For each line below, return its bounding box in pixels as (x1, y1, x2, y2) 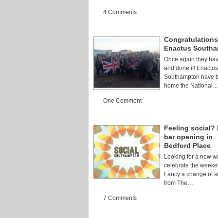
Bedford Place (164, 142, 211, 149)
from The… (164, 180, 193, 186)
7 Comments (103, 195, 137, 201)
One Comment (103, 97, 142, 104)
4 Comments (103, 9, 137, 16)
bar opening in (164, 133, 213, 141)
